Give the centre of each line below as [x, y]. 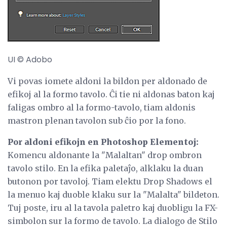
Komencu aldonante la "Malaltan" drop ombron [105, 155]
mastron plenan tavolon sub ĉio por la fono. [97, 120]
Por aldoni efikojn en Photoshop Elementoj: [103, 142]
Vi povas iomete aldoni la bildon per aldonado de [107, 81]
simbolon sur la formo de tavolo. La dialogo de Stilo [112, 221]
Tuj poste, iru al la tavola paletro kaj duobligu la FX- [113, 207]
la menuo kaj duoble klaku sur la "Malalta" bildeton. [113, 194]
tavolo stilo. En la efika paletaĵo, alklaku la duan [105, 168]
